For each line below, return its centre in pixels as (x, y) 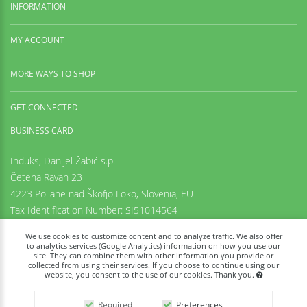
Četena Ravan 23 (46, 177)
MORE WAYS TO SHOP (53, 74)
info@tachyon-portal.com (63, 260)
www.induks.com (46, 276)
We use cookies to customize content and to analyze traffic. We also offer (153, 236)
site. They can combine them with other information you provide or (153, 256)
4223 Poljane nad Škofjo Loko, (76, 194)
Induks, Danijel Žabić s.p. (63, 161)
